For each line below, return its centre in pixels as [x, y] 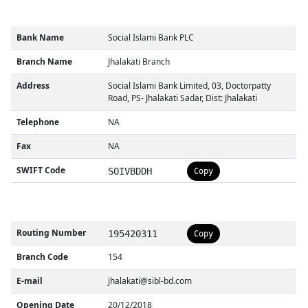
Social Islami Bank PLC [151, 37]
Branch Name [45, 62]
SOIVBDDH [130, 171]
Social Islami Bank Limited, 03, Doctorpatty [190, 86]
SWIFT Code [41, 170]
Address [33, 86]
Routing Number [52, 233]
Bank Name [41, 37]
